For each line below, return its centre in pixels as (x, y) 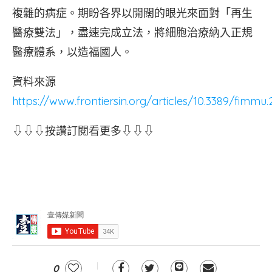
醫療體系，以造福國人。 (72, 52)
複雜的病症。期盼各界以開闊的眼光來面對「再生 (132, 13)
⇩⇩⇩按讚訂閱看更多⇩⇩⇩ (83, 131)
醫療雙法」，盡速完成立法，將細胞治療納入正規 (132, 32)
